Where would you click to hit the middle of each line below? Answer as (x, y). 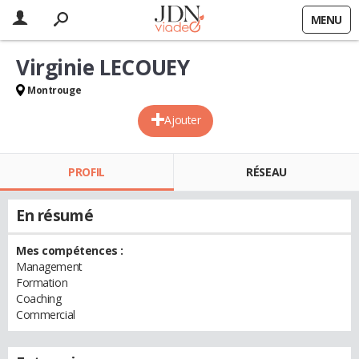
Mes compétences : (70, 250)
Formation (42, 282)
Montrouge (54, 90)
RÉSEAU (266, 172)
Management (49, 266)
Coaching (39, 298)
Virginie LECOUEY (103, 67)
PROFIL (87, 172)
